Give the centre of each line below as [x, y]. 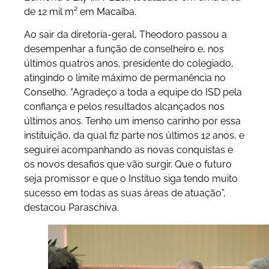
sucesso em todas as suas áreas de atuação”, [125, 193]
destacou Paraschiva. [71, 208]
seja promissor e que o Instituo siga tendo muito [131, 179]
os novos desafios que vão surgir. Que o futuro [128, 165]
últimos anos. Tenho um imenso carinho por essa [132, 121]
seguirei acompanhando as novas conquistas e [128, 150]
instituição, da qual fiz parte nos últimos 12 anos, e [134, 136]
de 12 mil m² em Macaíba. [81, 11]
